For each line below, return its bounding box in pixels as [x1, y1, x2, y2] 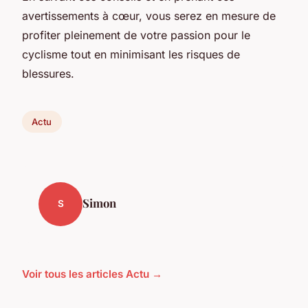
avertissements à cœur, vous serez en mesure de [22, 9, 276, 23]
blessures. [22, 67, 74, 81]
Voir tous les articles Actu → [22, 267, 162, 280]
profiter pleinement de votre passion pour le [22, 28, 250, 43]
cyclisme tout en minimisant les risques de [22, 47, 240, 62]
